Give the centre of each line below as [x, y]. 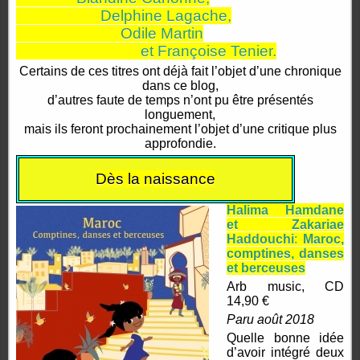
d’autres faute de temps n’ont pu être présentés [180, 100]
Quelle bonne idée [285, 338]
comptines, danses [285, 254]
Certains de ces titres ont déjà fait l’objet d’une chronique [180, 72]
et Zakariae [285, 225]
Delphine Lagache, [124, 16]
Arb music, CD [285, 287]
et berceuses [266, 268]
